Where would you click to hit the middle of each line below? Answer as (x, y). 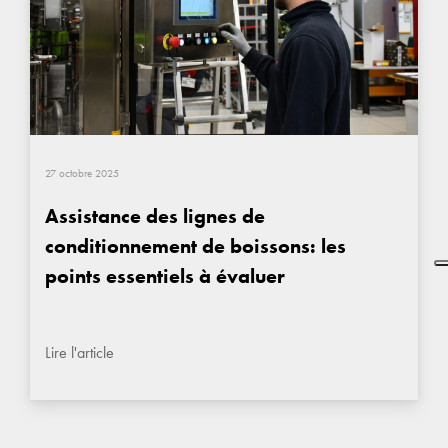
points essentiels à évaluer (165, 275)
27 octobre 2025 (82, 172)
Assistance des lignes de (155, 215)
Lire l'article (79, 352)
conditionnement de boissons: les (195, 245)
